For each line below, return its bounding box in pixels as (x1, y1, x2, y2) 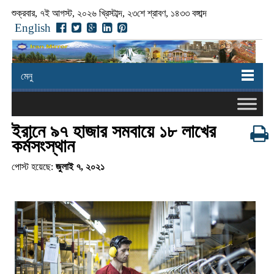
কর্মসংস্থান (11, 135, 75, 156)
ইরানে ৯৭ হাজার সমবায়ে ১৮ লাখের (11, 120, 216, 141)
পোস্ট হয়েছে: (11, 161, 56, 172)
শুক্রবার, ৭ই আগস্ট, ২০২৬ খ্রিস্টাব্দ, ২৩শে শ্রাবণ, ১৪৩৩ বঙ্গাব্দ (11, 8, 207, 18)
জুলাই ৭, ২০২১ (55, 161, 105, 172)
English (14, 21, 51, 34)
